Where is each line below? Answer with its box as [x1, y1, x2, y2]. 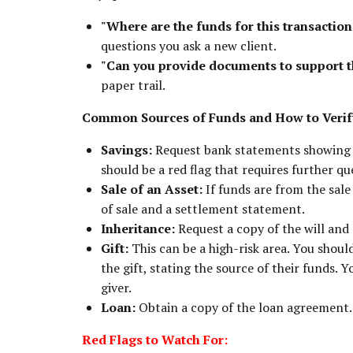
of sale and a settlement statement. [101, 199, 305, 217]
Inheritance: [101, 219, 175, 237]
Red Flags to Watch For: [82, 330, 228, 348]
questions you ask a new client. [101, 36, 277, 54]
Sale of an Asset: [101, 180, 203, 198]
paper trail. [101, 76, 165, 94]
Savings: [101, 140, 152, 158]
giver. [101, 278, 132, 296]
